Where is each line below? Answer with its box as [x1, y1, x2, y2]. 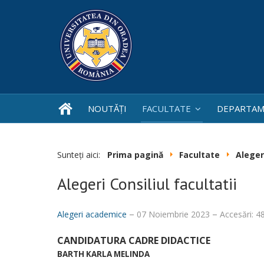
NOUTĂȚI [88, 103, 127, 114]
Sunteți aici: [57, 149, 105, 161]
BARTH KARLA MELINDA [57, 249, 150, 260]
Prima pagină [107, 149, 163, 161]
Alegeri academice [57, 209, 127, 220]
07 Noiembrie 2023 [137, 209, 212, 220]
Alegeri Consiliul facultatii [57, 173, 237, 195]
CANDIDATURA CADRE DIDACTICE [57, 234, 210, 247]
